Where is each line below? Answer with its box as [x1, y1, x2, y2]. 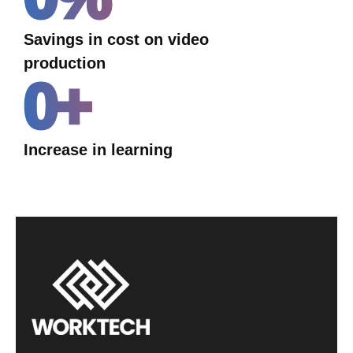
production [24, 54, 106, 72]
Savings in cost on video [24, 31, 209, 49]
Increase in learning [24, 141, 173, 159]
